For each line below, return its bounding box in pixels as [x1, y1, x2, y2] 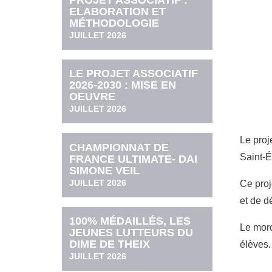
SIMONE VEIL [69, 164, 140, 177]
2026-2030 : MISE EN [69, 79, 177, 92]
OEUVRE [69, 90, 116, 103]
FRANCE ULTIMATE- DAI [69, 152, 198, 165]
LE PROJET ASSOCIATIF [69, 67, 199, 80]
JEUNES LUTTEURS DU [69, 226, 194, 239]
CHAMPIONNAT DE [69, 141, 169, 154]
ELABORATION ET [69, 5, 166, 18]
